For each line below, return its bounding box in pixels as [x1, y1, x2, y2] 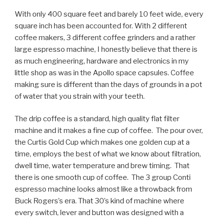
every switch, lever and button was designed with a [15, 208, 184, 218]
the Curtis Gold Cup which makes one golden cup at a [15, 138, 190, 147]
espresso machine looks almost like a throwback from [15, 185, 192, 194]
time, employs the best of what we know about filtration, [15, 150, 201, 159]
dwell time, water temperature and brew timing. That [15, 161, 190, 171]
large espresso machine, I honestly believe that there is [15, 44, 197, 54]
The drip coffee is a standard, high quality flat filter [15, 114, 179, 124]
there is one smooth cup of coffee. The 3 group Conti [15, 173, 191, 182]
